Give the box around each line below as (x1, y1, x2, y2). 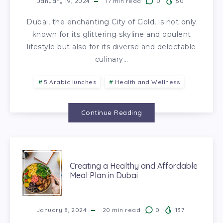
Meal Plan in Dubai (70, 170, 138, 181)
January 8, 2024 (36, 206, 87, 214)
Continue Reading (81, 108, 142, 116)
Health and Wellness (114, 78, 180, 86)
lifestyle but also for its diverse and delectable (27, 42, 196, 51)
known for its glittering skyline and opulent (32, 29, 191, 39)
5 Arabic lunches (44, 78, 97, 86)
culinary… (95, 54, 128, 64)
